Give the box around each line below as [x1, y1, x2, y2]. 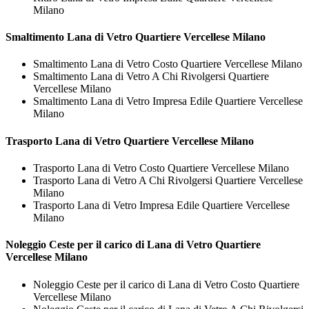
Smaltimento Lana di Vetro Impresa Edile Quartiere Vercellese [33, 95, 303, 108]
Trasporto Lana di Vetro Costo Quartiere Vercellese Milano [33, 162, 289, 175]
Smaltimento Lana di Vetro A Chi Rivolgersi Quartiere [33, 70, 269, 83]
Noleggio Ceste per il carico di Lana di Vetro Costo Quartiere [33, 278, 299, 290]
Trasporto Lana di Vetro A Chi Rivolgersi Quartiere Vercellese [33, 175, 303, 187]
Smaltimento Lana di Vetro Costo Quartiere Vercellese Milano [33, 58, 302, 70]
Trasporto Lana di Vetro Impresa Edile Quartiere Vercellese [33, 199, 290, 212]
